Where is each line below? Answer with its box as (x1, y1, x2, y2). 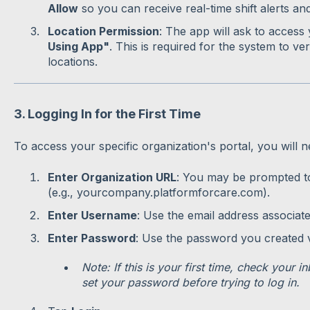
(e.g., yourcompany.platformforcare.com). (47, 185, 270, 199)
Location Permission (47, 24, 159, 38)
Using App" (47, 39, 109, 53)
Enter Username (47, 208, 137, 222)
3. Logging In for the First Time (13, 106, 201, 121)
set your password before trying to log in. (81, 275, 300, 290)
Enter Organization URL (47, 170, 176, 184)
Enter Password (47, 231, 136, 246)
